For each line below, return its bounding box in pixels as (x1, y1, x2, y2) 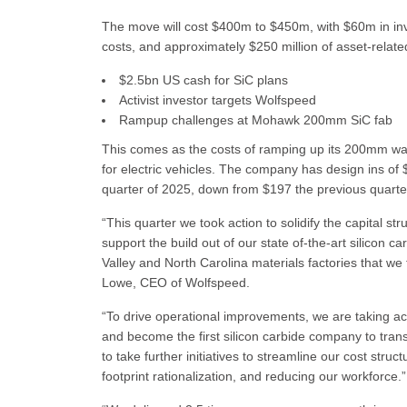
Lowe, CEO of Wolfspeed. (102, 275, 250, 290)
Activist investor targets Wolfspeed (119, 93, 316, 107)
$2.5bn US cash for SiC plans (119, 73, 288, 87)
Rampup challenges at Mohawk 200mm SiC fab (119, 113, 392, 127)
